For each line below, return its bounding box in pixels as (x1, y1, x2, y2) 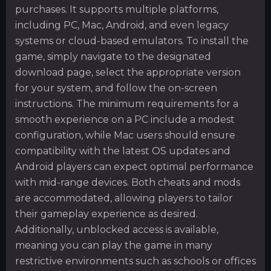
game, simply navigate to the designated (15, 50, 211, 62)
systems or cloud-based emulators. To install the (15, 34, 249, 47)
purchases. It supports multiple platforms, (15, 3, 218, 15)
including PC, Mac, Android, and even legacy (15, 19, 229, 31)
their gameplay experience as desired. (15, 207, 198, 220)
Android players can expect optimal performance (15, 160, 253, 172)
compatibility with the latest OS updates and (15, 145, 230, 157)
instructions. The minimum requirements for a (15, 97, 238, 109)
